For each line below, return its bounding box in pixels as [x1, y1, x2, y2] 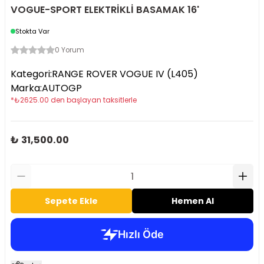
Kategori [11, 67, 50, 81]
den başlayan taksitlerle [51, 95, 137, 105]
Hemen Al [171, 195, 214, 207]
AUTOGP [42, 81, 82, 95]
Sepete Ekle [45, 195, 98, 207]
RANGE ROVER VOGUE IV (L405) [52, 67, 198, 81]
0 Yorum [55, 45, 84, 55]
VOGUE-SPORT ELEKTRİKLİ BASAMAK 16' [11, 3, 199, 16]
